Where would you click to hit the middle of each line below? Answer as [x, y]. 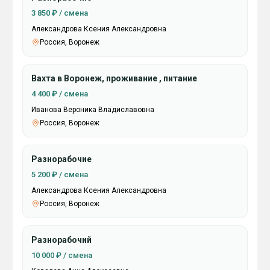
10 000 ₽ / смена [62, 255]
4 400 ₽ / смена [60, 94]
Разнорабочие [61, 159]
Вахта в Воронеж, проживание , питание [114, 78]
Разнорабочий [61, 240]
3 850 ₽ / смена [60, 13]
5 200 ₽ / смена [60, 174]
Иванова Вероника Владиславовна [93, 110]
